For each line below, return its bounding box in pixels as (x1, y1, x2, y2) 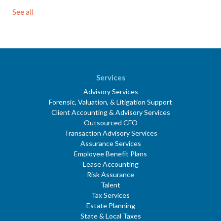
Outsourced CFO (83, 118, 138, 127)
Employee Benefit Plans (74, 149, 147, 158)
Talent (101, 181, 120, 189)
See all (12, 7, 34, 17)
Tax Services (91, 191, 130, 200)
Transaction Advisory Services (64, 129, 157, 138)
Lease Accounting (82, 160, 139, 169)
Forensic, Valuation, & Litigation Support (49, 98, 172, 107)
